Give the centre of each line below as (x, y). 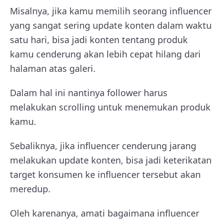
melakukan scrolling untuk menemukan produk (110, 107)
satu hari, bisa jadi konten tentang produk (99, 39)
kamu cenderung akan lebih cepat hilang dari (105, 54)
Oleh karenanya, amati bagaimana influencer (105, 213)
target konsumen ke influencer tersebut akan (105, 174)
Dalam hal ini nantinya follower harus (89, 92)
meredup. (30, 189)
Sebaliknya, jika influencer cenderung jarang (103, 145)
